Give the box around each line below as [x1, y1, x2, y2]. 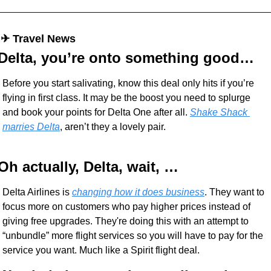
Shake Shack [190, 107, 247, 118]
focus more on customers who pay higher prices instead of [2, 201, 250, 212]
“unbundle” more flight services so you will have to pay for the [2, 230, 263, 241]
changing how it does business [72, 187, 204, 198]
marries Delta [2, 122, 60, 132]
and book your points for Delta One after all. [2, 107, 190, 118]
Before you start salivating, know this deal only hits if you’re [2, 78, 254, 89]
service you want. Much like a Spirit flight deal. [2, 245, 200, 256]
